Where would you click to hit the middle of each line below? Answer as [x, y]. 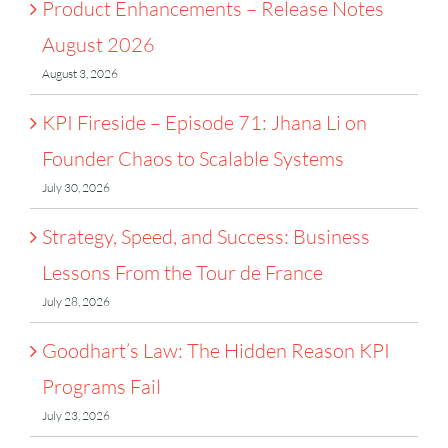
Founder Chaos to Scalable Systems [193, 158]
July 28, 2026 [76, 301]
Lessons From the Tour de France [182, 272]
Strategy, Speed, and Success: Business [206, 236]
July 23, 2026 [76, 415]
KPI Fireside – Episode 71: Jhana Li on [204, 122]
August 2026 [98, 44]
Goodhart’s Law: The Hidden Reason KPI [216, 350]
